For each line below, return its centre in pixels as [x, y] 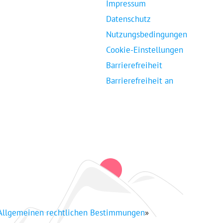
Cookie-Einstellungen [145, 50]
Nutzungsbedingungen [147, 35]
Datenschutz [128, 19]
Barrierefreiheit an [140, 81]
